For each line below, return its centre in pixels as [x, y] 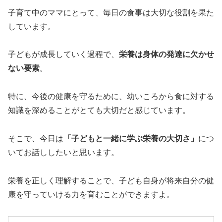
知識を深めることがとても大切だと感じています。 [99, 111]
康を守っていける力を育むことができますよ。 [91, 194]
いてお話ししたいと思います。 [63, 152]
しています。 [32, 26]
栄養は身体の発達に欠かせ [166, 55]
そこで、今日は [36, 138]
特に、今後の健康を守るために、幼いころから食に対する [111, 97]
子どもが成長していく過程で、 [63, 55]
